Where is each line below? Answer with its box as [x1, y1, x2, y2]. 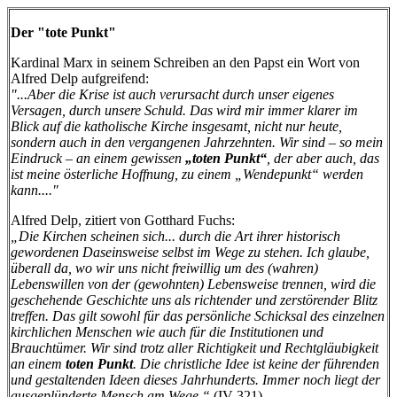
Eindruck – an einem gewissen [11, 150, 185, 166]
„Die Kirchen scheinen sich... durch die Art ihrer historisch [11, 228, 340, 244]
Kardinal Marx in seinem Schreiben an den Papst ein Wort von [11, 54, 360, 70]
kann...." [11, 182, 58, 198]
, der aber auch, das [267, 150, 379, 166]
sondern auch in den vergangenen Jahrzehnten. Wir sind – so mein [11, 134, 383, 150]
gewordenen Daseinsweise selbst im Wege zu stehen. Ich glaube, [11, 244, 370, 260]
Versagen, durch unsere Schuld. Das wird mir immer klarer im [11, 102, 358, 118]
